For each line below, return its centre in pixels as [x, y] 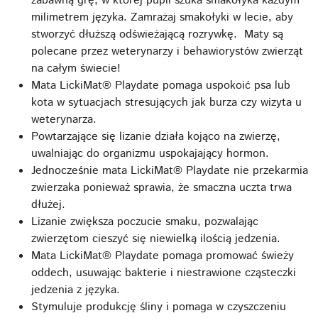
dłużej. [48, 205]
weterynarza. [64, 120]
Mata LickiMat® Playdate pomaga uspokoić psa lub [161, 86]
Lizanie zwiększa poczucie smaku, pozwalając [145, 222]
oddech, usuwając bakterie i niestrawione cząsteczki [164, 273]
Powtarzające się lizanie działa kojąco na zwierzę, [156, 137]
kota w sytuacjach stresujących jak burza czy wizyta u [166, 103]
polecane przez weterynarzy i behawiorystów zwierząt [167, 52]
